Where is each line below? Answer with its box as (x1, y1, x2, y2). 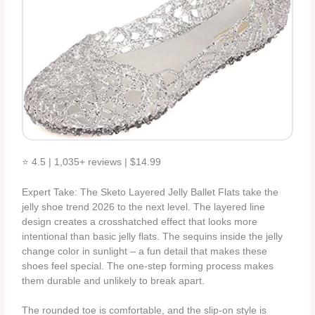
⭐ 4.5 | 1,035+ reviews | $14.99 (22, 156, 162, 167)
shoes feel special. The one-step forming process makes (22, 260, 274, 271)
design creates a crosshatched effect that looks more (22, 216, 258, 227)
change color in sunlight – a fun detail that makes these (22, 245, 268, 257)
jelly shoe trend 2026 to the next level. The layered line (22, 201, 266, 212)
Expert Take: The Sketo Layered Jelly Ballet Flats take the (22, 186, 279, 198)
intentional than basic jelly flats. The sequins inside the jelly (22, 231, 283, 242)
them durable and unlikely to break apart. (22, 275, 205, 286)
